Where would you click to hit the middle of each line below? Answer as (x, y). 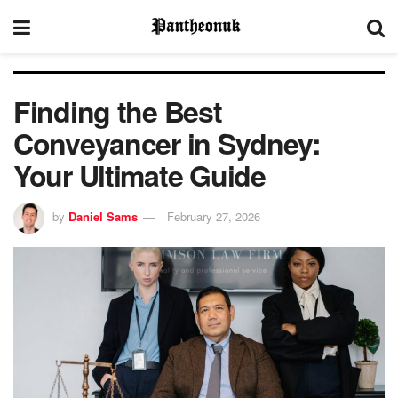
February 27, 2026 (214, 216)
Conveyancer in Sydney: (167, 143)
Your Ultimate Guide (139, 175)
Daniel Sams (103, 216)
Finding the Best (118, 111)
